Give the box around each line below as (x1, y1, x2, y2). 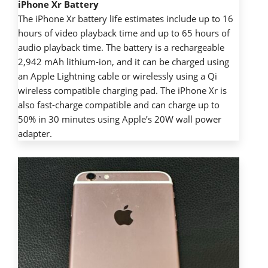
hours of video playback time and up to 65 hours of (18, 26, 230, 39)
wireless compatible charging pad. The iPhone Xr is (18, 84, 227, 96)
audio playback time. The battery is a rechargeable (18, 41, 224, 53)
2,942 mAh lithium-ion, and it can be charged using (18, 55, 229, 68)
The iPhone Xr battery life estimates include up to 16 (18, 12, 233, 25)
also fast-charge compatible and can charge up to (18, 98, 220, 111)
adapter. (18, 127, 52, 139)
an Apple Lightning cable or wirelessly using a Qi (18, 69, 217, 82)
